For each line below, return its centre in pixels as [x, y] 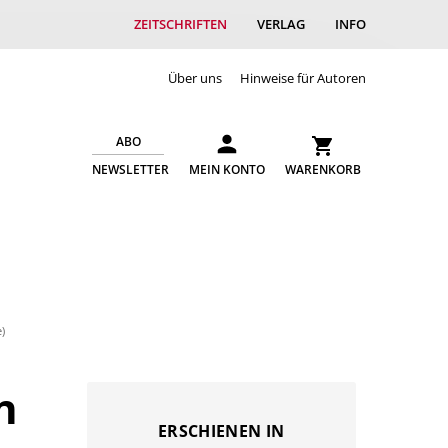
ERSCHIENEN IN [221, 431]
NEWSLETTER [130, 169]
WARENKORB [323, 169]
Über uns [194, 77]
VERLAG [281, 24]
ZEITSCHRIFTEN [180, 24]
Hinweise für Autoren [303, 77]
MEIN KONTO [227, 169]
